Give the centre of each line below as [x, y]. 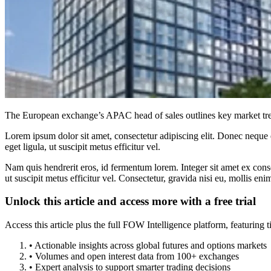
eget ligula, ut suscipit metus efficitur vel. [83, 146]
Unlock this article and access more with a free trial [130, 201]
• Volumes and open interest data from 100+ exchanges [134, 256]
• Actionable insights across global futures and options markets [148, 246]
